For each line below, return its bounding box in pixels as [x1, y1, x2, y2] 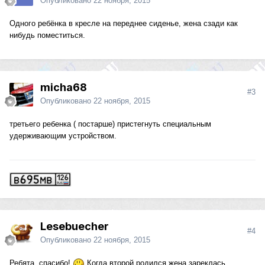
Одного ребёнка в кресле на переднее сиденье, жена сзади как [9, 19, 238, 28]
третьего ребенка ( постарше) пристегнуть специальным [9, 119, 211, 129]
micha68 [40, 81, 87, 94]
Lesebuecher [40, 220, 109, 233]
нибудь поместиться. [9, 31, 85, 40]
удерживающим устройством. [9, 131, 117, 141]
